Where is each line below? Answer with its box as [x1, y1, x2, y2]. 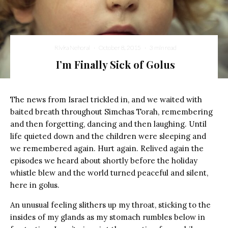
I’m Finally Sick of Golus [55, 58, 175, 71]
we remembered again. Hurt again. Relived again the [10, 144, 204, 153]
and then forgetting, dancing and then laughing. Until [10, 119, 207, 129]
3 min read [149, 44, 177, 51]
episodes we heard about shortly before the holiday [10, 156, 197, 165]
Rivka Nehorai [54, 44, 90, 51]
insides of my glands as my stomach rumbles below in [10, 212, 205, 222]
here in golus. [10, 180, 60, 190]
